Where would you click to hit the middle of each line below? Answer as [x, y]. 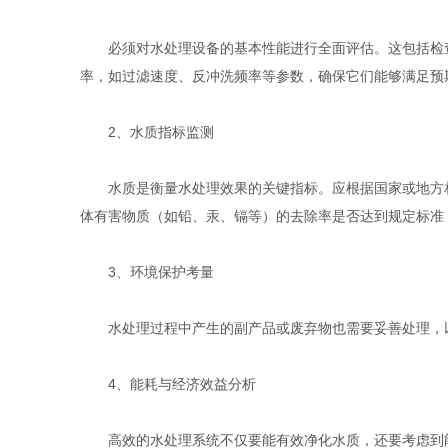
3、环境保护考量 [146, 272]
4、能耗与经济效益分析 [167, 384]
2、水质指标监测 [146, 132]
